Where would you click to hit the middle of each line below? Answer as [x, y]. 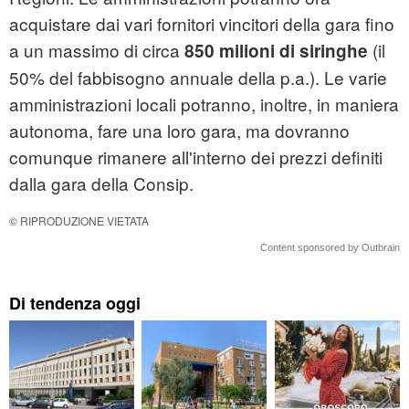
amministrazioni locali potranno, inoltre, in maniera [204, 104]
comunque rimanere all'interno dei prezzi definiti [196, 157]
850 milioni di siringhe [276, 51]
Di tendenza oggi [75, 304]
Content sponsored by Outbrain [330, 248]
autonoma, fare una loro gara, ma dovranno [179, 131]
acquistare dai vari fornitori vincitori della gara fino [202, 24]
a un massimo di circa [97, 50]
